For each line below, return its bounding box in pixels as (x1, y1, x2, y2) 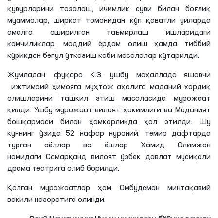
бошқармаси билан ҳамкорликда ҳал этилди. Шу (7, 118, 211, 126)
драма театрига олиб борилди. (7, 164, 119, 173)
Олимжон (178, 141, 211, 149)
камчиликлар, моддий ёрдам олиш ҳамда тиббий (7, 40, 211, 48)
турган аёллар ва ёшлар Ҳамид (7, 141, 178, 149)
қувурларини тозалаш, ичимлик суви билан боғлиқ (7, 5, 211, 13)
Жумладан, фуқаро (7, 71, 91, 79)
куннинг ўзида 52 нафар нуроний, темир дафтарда (7, 129, 211, 138)
